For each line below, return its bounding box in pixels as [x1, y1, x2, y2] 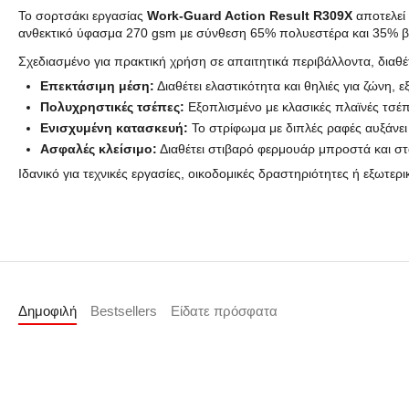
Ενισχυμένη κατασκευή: [40, 121, 188, 136]
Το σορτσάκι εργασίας [18, 8, 147, 24]
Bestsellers [90, 303, 157, 319]
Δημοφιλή [18, 303, 77, 319]
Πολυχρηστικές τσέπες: [40, 100, 184, 115]
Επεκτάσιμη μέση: [40, 79, 154, 94]
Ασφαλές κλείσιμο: [40, 142, 157, 157]
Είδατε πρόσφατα [171, 303, 278, 319]
